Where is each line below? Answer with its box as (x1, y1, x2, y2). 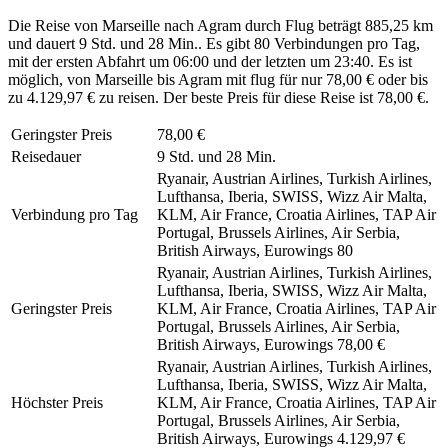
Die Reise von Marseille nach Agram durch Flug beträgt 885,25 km (8, 16, 433, 34)
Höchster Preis (11, 393, 103, 411)
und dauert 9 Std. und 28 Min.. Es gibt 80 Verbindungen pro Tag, (8, 34, 420, 52)
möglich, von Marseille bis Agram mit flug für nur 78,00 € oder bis (8, 70, 428, 88)
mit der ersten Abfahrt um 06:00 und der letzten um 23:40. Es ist (8, 52, 412, 70)
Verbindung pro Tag (11, 205, 138, 223)
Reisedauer (11, 147, 81, 165)
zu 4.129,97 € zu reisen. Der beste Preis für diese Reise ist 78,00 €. (8, 88, 429, 106)
